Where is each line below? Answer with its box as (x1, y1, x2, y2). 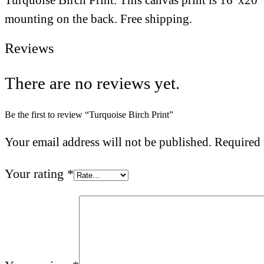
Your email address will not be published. (5, 134, 212, 149)
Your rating (5, 166, 67, 181)
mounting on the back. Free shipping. (5, 12, 192, 27)
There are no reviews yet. (5, 74, 180, 93)
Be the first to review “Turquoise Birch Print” (5, 109, 173, 120)
